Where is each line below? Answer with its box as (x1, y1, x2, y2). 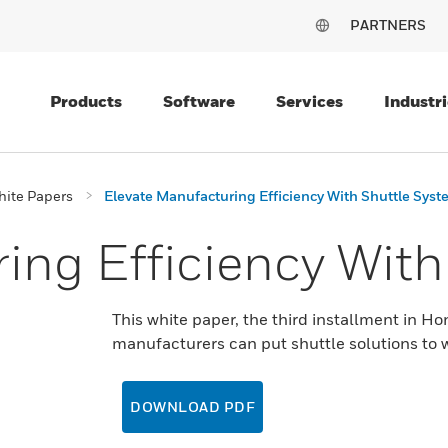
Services (276, 91, 343, 111)
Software (163, 91, 235, 111)
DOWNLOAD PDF (130, 398, 255, 415)
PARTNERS (350, 16, 426, 33)
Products (50, 91, 122, 111)
